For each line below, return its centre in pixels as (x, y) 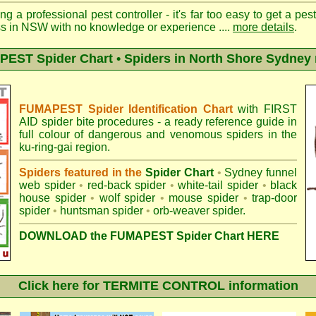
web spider (47, 185)
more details (263, 27)
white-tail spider (218, 185)
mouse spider (203, 198)
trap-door (275, 198)
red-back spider (127, 185)
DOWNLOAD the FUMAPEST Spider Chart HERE (149, 236)
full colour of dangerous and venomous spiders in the (158, 134)
